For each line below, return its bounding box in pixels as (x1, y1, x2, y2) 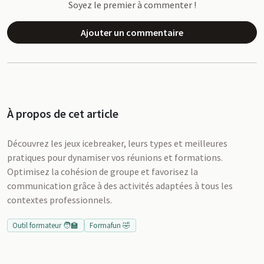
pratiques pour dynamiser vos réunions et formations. (7, 151, 223, 163)
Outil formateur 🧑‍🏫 (12, 220, 79, 230)
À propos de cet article (7, 106, 118, 121)
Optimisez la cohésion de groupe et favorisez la (7, 166, 198, 177)
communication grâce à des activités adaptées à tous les (7, 180, 233, 192)
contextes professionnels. (7, 194, 112, 206)
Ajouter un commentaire (81, 27, 183, 38)
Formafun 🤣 (90, 220, 131, 230)
